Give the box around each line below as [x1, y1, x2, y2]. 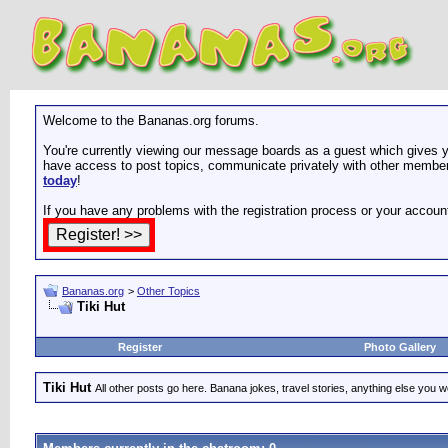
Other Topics [137, 285, 200, 297]
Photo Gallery [364, 341, 436, 353]
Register [118, 341, 162, 353]
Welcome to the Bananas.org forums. [43, 113, 259, 128]
